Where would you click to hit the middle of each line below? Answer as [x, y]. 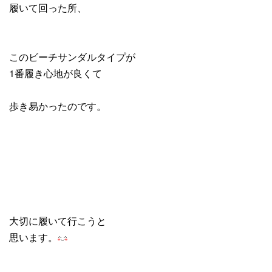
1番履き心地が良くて [56, 73]
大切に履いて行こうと [58, 220]
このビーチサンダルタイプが [72, 56]
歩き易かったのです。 [58, 106]
